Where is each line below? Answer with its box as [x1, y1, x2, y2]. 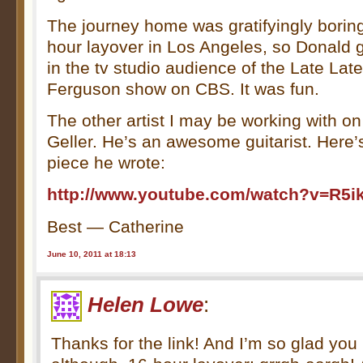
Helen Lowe [88, 293, 204, 317]
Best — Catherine [47, 216, 185, 236]
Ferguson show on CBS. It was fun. [47, 79, 320, 98]
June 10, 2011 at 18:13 [47, 250, 137, 259]
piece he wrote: [47, 153, 166, 173]
